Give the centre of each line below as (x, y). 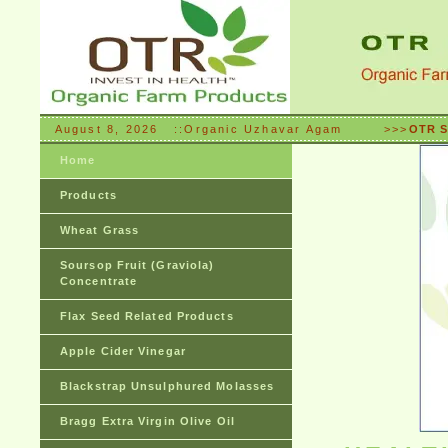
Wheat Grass (100, 230)
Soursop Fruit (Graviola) (137, 265)
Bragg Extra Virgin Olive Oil (147, 421)
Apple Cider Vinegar (123, 351)
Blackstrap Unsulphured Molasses (167, 386)
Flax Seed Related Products (147, 316)
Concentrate (99, 281)
